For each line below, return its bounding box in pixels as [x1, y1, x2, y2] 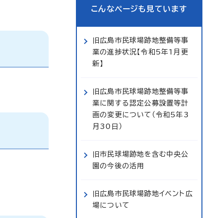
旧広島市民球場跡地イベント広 [92, 190, 193, 197]
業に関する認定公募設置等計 [92, 99, 189, 107]
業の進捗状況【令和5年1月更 [92, 48, 188, 55]
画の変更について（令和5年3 [92, 111, 189, 118]
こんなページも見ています [91, 5, 187, 13]
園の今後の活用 [92, 162, 145, 169]
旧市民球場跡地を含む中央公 [92, 150, 189, 158]
